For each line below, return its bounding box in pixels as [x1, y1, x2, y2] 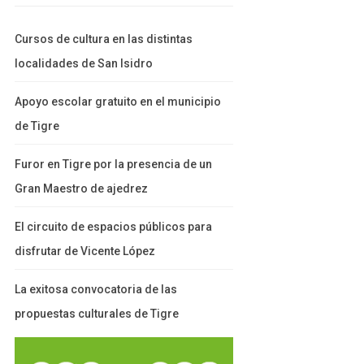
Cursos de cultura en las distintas [14, 32, 193, 45]
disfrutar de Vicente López [14, 244, 155, 258]
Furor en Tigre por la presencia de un [14, 157, 212, 171]
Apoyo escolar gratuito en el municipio [14, 94, 221, 108]
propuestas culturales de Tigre [14, 306, 179, 320]
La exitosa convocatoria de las [14, 282, 177, 296]
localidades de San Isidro [14, 56, 153, 70]
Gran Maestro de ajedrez [14, 181, 148, 195]
